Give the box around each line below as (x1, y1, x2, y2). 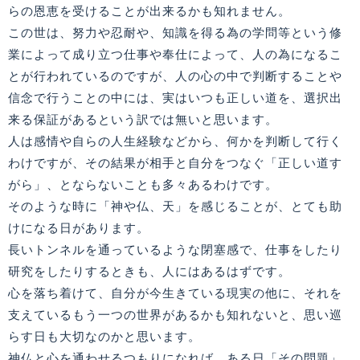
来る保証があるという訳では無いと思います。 (8, 112, 278, 127)
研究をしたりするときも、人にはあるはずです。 (8, 264, 291, 279)
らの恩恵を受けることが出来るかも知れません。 (8, 4, 291, 18)
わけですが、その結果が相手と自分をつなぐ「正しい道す (8, 156, 342, 170)
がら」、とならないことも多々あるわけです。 (8, 178, 278, 192)
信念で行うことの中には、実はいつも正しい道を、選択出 (8, 91, 342, 105)
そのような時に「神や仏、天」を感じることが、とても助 (8, 199, 342, 214)
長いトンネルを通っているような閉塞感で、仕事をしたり (8, 243, 342, 257)
